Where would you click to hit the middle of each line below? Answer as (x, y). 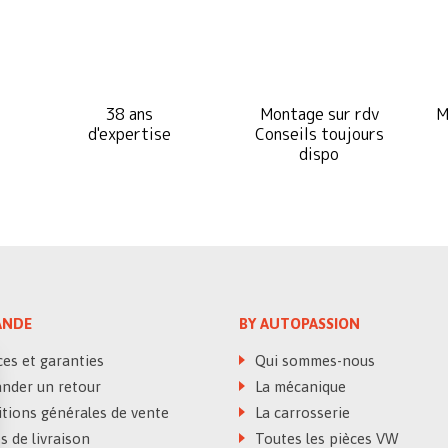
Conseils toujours (319, 133)
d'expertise (129, 133)
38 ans (129, 113)
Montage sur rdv (319, 113)
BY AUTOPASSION (299, 323)
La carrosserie (300, 412)
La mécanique (298, 386)
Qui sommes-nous (313, 360)
